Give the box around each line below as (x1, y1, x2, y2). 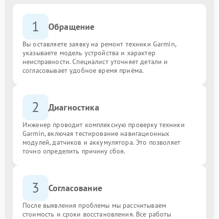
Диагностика (48, 101, 99, 113)
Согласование (48, 182, 102, 194)
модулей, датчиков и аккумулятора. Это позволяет (22, 137, 181, 147)
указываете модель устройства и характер (22, 48, 155, 57)
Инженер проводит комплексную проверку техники (22, 120, 185, 129)
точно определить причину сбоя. (22, 146, 126, 155)
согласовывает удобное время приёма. (22, 66, 144, 75)
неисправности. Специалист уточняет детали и (22, 57, 168, 66)
